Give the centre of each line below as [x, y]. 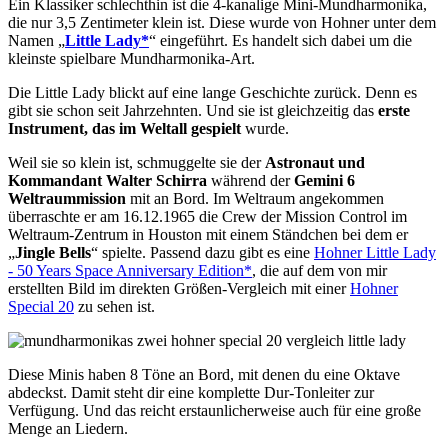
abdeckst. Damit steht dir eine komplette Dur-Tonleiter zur [191, 392]
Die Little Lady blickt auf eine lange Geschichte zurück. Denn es [212, 92]
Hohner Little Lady [375, 252]
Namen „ [36, 40]
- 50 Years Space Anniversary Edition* [130, 270]
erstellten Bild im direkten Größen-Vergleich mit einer [179, 288]
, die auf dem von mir [319, 270]
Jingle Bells [53, 252]
